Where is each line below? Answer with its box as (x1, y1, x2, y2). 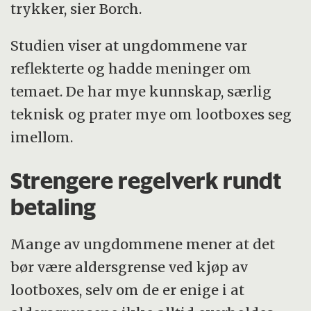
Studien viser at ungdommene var (10, 36, 248, 54)
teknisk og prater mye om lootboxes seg (10, 105, 292, 123)
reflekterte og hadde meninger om (10, 59, 252, 77)
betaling (10, 192, 96, 221)
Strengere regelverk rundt (10, 166, 282, 194)
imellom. (10, 128, 74, 146)
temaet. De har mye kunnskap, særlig (10, 82, 272, 100)
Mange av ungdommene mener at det (10, 235, 276, 253)
